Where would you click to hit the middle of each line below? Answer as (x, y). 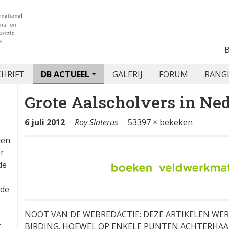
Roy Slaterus (96, 122)
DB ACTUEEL (65, 74)
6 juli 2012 (45, 122)
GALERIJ (128, 74)
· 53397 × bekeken (155, 122)
